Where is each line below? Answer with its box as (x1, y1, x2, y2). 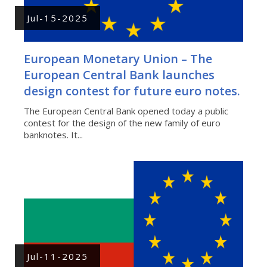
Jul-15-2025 (27, 11, 88, 24)
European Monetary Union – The (24, 50, 212, 67)
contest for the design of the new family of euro (24, 116, 221, 129)
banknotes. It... (24, 128, 83, 141)
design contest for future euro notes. (24, 82, 240, 99)
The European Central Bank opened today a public (24, 104, 228, 117)
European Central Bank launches (24, 66, 215, 83)
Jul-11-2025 (27, 250, 88, 262)
